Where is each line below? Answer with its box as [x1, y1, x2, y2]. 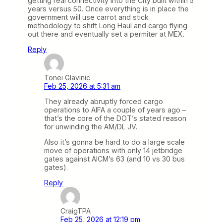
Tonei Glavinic [44, 73, 90, 82]
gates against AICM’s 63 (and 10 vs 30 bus [44, 155, 185, 164]
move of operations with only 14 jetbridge [44, 146, 182, 155]
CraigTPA [60, 207, 91, 216]
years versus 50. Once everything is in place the [28, 4, 189, 13]
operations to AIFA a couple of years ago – [44, 106, 186, 114]
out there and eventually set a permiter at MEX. [28, 29, 184, 38]
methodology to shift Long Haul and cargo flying [28, 21, 187, 30]
